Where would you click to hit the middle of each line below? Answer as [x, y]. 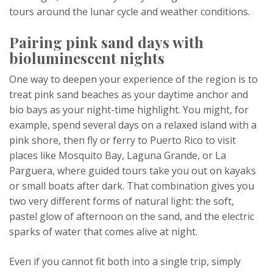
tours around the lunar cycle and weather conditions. [129, 12]
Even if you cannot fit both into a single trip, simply [125, 262]
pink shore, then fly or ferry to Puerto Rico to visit [122, 140]
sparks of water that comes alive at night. [103, 232]
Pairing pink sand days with [106, 42]
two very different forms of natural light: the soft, [122, 201]
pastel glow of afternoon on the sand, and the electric [132, 217]
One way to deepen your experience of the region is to [133, 80]
